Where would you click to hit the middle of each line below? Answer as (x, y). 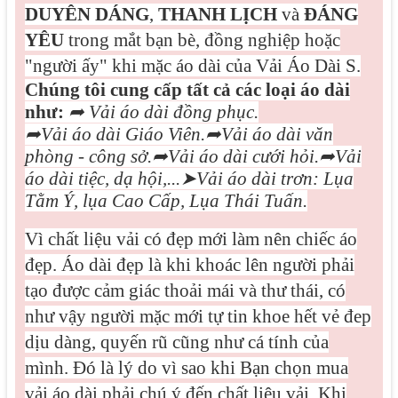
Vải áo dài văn (277, 134)
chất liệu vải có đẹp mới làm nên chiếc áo (200, 239)
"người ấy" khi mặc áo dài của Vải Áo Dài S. (192, 66)
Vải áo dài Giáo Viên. (123, 134)
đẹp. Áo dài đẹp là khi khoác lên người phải (189, 265)
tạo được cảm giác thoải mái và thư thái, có (185, 291)
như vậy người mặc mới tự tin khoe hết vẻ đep (198, 316)
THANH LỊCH (217, 14)
